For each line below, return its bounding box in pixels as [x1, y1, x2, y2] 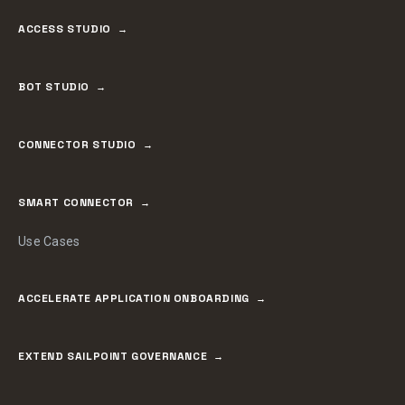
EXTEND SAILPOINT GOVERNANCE [18, 349, 208, 363]
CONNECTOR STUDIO [18, 137, 137, 152]
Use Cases [18, 234, 80, 249]
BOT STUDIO [18, 80, 89, 94]
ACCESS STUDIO [18, 22, 111, 36]
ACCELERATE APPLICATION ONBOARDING [18, 291, 250, 306]
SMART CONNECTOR [18, 195, 134, 210]
